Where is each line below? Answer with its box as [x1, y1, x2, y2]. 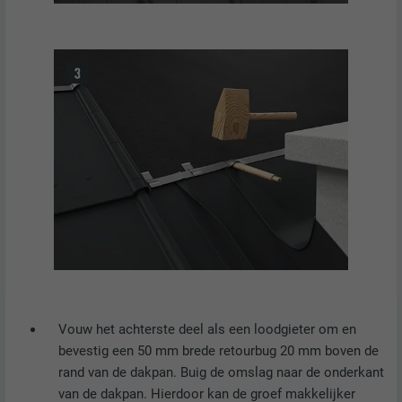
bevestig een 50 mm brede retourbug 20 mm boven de [57, 342, 379, 359]
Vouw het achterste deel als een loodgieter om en [57, 320, 356, 337]
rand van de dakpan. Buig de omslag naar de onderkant [57, 363, 384, 380]
